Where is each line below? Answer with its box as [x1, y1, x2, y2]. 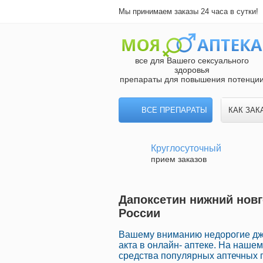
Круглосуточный [151, 143, 221, 153]
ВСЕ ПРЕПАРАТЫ [141, 106, 207, 114]
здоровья [174, 65, 210, 75]
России [119, 207, 160, 220]
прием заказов [151, 154, 207, 164]
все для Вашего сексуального [135, 56, 249, 65]
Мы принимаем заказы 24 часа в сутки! [119, 7, 258, 16]
